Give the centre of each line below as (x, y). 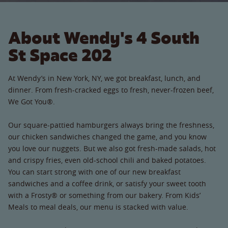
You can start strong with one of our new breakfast (94, 172)
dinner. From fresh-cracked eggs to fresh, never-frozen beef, (111, 90)
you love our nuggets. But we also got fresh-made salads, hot (112, 148)
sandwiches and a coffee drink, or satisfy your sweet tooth (107, 183)
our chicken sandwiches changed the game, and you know (107, 136)
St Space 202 (60, 55)
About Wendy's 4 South (104, 38)
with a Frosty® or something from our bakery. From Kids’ (104, 195)
